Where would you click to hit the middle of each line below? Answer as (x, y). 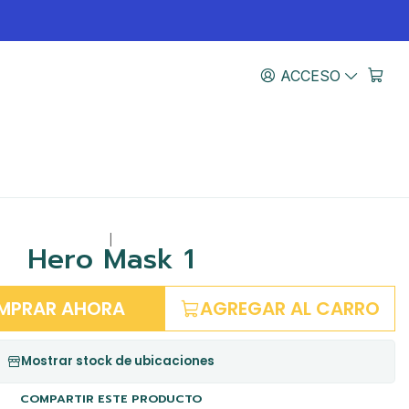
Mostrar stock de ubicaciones (118, 362)
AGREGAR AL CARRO (290, 309)
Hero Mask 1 (110, 260)
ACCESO (310, 75)
